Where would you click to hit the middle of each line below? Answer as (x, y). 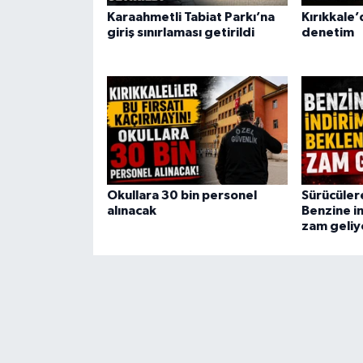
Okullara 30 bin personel (181, 196)
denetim (327, 32)
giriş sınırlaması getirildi (180, 32)
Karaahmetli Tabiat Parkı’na (190, 17)
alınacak (131, 211)
